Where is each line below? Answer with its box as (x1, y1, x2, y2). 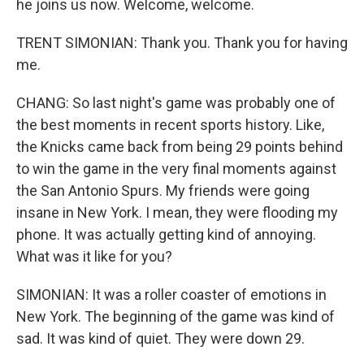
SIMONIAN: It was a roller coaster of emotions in (16, 286, 327, 303)
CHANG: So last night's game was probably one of (16, 94, 336, 111)
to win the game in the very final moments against (16, 160, 336, 177)
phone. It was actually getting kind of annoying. (16, 226, 316, 243)
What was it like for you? (16, 248, 172, 265)
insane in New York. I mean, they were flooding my (16, 204, 338, 221)
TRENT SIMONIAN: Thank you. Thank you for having (16, 34, 348, 51)
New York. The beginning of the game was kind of (16, 308, 335, 325)
